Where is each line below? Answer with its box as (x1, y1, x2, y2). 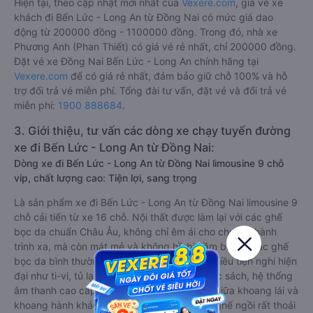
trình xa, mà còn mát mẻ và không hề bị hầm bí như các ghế (14, 240, 289, 252)
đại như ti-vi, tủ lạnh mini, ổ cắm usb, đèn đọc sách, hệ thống (14, 270, 293, 282)
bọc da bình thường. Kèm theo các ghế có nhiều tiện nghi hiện (14, 255, 297, 267)
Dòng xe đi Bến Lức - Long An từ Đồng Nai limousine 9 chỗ (14, 157, 284, 169)
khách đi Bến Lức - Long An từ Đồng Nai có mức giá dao (14, 11, 273, 23)
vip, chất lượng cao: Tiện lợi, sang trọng (14, 172, 197, 184)
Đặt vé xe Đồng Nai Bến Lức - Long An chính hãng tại (14, 55, 259, 67)
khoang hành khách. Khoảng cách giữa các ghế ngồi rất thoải (14, 299, 296, 311)
